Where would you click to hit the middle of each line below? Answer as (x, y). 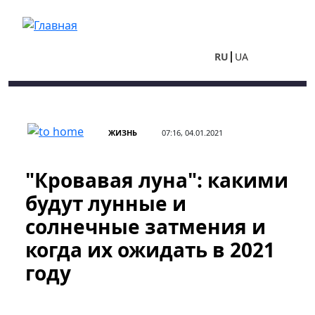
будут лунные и (106, 203)
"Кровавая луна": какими (157, 180)
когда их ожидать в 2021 (150, 250)
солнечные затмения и (146, 226)
